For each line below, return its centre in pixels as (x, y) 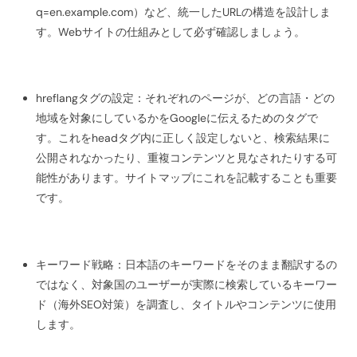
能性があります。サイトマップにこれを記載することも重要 (186, 178)
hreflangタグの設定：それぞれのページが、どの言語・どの (185, 98)
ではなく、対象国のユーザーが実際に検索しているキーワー (186, 284)
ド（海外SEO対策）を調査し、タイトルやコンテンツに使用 (186, 304)
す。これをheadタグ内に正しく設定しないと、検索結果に (182, 138)
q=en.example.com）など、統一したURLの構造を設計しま (183, 12)
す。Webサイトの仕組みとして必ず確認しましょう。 (170, 31)
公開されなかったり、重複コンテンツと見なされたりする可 (186, 158)
